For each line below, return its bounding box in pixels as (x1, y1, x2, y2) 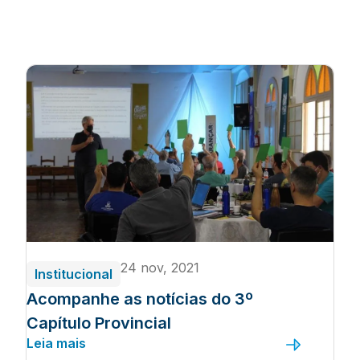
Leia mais (27, 335, 86, 351)
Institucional (35, 266, 112, 282)
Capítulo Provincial (27, 313, 171, 333)
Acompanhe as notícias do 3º (27, 289, 253, 309)
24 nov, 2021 (121, 260, 199, 276)
